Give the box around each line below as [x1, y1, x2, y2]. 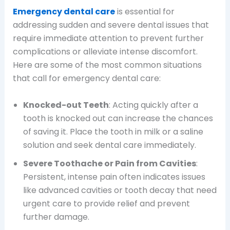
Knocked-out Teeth [23, 99, 109, 111]
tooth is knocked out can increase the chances [23, 112, 213, 124]
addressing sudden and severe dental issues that [12, 19, 209, 31]
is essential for [114, 6, 175, 17]
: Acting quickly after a [108, 99, 198, 111]
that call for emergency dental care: [12, 72, 161, 84]
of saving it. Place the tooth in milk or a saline [23, 125, 203, 138]
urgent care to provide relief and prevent [23, 197, 190, 209]
